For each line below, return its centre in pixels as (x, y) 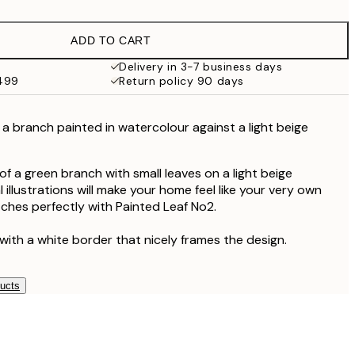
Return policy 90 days (181, 81)
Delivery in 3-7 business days (201, 67)
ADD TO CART (111, 40)
